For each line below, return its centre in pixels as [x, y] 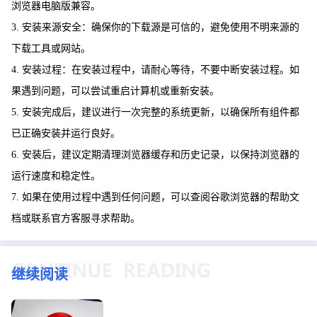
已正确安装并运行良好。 [66, 133]
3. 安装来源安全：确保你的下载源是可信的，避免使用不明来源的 [155, 27]
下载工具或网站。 [51, 48]
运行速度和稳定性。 [56, 175]
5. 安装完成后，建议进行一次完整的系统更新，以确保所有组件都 [155, 112]
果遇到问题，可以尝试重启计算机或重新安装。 [115, 91]
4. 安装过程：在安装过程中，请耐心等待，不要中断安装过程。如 [155, 69]
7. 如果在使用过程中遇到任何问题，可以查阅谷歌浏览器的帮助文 [155, 197]
